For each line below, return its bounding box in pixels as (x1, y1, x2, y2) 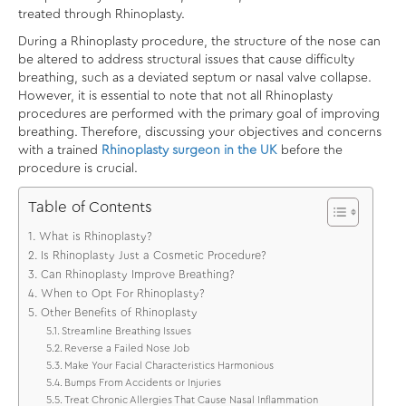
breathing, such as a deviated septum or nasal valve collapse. (18, 72, 372, 85)
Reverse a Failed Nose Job (64, 343, 190, 354)
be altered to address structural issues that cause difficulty (18, 53, 354, 67)
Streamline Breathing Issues (62, 326, 192, 337)
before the (277, 144, 343, 158)
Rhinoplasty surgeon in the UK (101, 144, 277, 158)
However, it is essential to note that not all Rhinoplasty (18, 90, 333, 103)
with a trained (18, 144, 101, 158)
